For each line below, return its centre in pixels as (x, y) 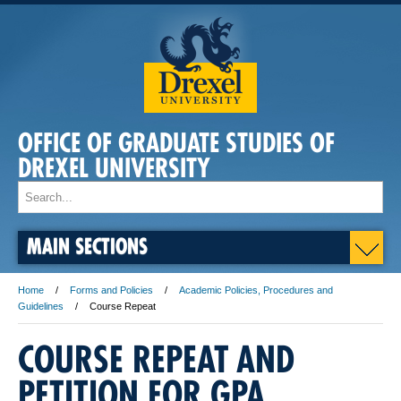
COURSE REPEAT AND (156, 359)
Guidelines (41, 306)
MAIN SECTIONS (87, 246)
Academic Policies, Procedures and (256, 290)
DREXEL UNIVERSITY (114, 168)
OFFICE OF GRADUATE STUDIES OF (176, 143)
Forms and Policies (111, 290)
